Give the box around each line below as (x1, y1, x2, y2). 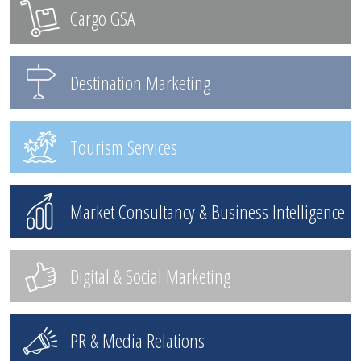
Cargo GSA (69, 4, 135, 31)
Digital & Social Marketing (69, 262, 230, 289)
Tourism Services (69, 133, 177, 160)
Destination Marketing (69, 68, 210, 96)
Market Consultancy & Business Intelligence (69, 197, 345, 225)
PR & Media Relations (69, 326, 205, 354)
